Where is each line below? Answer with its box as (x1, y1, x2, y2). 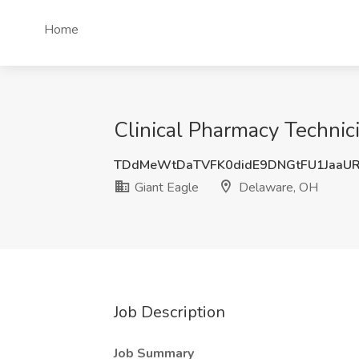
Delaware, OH (236, 179, 318, 196)
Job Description (114, 301, 225, 323)
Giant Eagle (131, 179, 199, 196)
